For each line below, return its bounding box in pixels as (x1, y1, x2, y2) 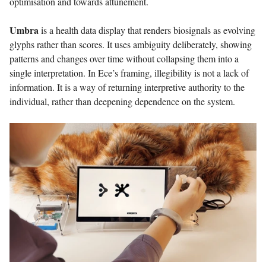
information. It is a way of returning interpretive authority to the (9, 80, 245, 93)
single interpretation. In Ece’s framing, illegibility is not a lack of (9, 66, 249, 79)
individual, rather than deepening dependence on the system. (9, 94, 235, 107)
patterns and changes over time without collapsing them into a (9, 52, 239, 65)
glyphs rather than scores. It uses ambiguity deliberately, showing (9, 37, 252, 50)
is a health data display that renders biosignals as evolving (39, 23, 255, 36)
